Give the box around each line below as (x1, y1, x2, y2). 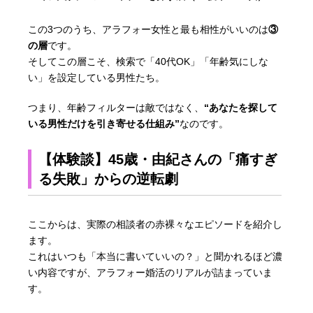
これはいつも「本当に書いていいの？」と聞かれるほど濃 (28, 250, 283, 262)
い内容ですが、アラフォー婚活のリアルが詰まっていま (28, 266, 273, 278)
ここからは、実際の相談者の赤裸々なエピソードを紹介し (28, 218, 283, 230)
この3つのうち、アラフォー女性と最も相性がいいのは (28, 23, 269, 35)
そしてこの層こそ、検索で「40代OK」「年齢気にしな (28, 55, 269, 67)
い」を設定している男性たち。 (28, 71, 166, 83)
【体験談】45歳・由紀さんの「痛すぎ (38, 151, 278, 167)
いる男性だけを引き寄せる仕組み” (28, 117, 180, 129)
